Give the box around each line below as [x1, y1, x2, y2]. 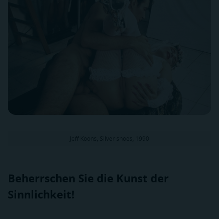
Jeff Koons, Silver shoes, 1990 [70, 134, 149, 142]
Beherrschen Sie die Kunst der [8, 171, 169, 186]
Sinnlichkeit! [8, 187, 74, 202]
